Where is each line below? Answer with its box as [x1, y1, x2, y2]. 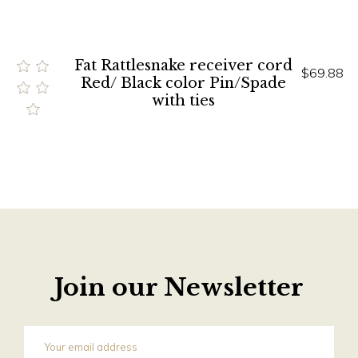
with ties [151, 91, 215, 109]
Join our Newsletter [54, 272, 304, 303]
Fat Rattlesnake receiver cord [74, 56, 292, 74]
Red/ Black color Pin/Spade [80, 74, 286, 92]
